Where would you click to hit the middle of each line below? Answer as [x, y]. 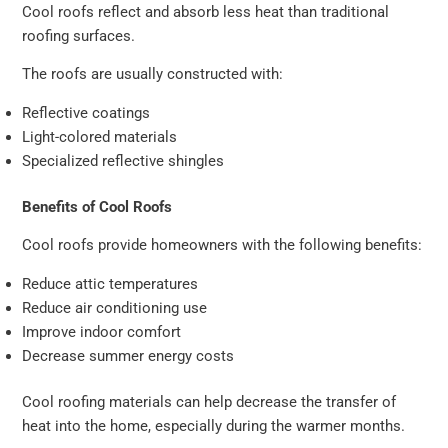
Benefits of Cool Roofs [97, 206]
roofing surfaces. [79, 35]
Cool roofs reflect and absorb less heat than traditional [206, 11]
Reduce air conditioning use [115, 308]
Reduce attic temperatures [110, 284]
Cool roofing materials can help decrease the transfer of [209, 401]
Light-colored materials [100, 137]
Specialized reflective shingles [123, 161]
